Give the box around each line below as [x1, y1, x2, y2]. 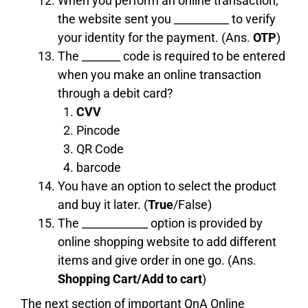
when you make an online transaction [58, 67, 261, 82]
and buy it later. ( [58, 197, 148, 212]
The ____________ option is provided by [58, 215, 263, 230]
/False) [173, 197, 212, 212]
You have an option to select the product [58, 178, 276, 193]
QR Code [76, 141, 124, 156]
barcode [76, 159, 121, 175]
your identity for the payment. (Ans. [58, 30, 253, 45]
